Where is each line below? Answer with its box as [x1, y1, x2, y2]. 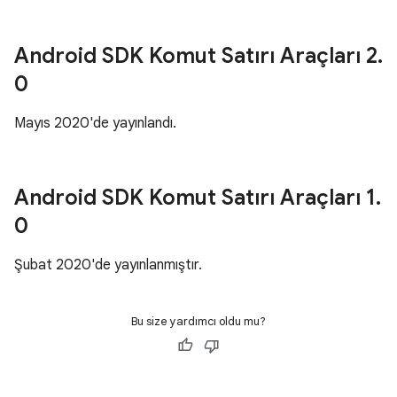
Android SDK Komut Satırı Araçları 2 [14, 43, 378, 69]
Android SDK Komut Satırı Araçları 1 [14, 184, 376, 211]
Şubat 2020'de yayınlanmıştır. [14, 256, 202, 274]
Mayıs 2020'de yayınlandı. [14, 114, 176, 132]
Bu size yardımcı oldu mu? [131, 314, 266, 329]
